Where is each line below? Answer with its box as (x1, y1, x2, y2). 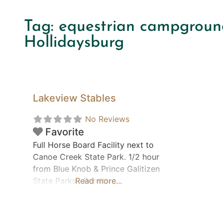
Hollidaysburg (24, 35, 124, 51)
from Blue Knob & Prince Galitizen (33, 164, 160, 174)
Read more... (75, 176, 122, 186)
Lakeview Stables (33, 92, 116, 105)
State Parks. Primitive (33, 176, 116, 186)
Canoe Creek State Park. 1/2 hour (33, 152, 159, 162)
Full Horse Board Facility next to (33, 140, 154, 150)
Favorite (45, 126, 84, 138)
